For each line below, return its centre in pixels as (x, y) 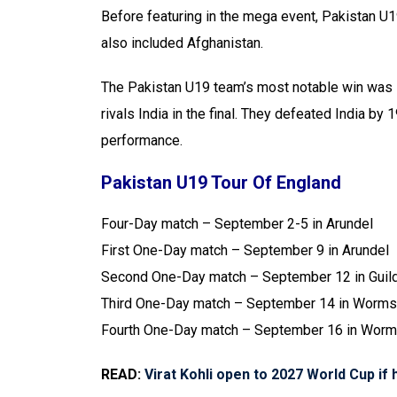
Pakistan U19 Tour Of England (221, 183)
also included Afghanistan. (182, 43)
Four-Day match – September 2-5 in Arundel (237, 224)
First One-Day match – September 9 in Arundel (245, 250)
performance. (142, 140)
